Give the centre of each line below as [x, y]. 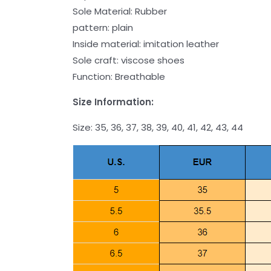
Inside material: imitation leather [146, 44]
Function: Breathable [119, 77]
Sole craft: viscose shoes [129, 60]
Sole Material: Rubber [120, 11]
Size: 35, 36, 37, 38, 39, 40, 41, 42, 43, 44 [158, 128]
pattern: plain [103, 28]
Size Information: [113, 102]
